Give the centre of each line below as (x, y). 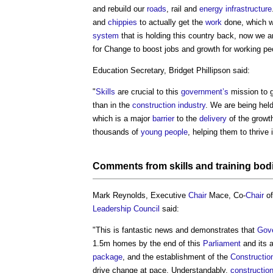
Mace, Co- (226, 195)
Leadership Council (126, 208)
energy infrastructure (236, 9)
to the (187, 118)
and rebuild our (120, 9)
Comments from (131, 166)
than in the (112, 105)
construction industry (169, 105)
